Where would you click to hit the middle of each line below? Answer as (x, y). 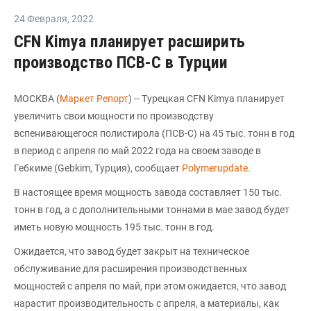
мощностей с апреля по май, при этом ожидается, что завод (150, 286)
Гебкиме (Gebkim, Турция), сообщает (98, 168)
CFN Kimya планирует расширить (129, 42)
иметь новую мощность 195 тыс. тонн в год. (114, 227)
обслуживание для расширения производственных (131, 269)
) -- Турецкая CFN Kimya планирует (207, 99)
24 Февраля (41, 19)
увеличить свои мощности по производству (114, 116)
